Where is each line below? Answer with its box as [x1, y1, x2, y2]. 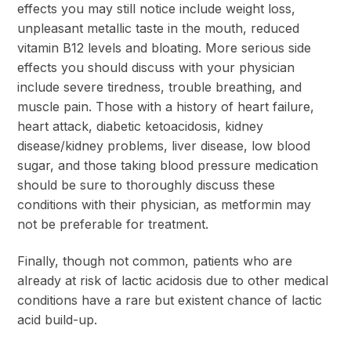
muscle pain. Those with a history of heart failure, [17, 98, 314, 114]
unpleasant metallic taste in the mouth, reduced [17, 20, 299, 36]
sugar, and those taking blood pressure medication [17, 157, 318, 173]
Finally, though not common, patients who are [17, 252, 292, 269]
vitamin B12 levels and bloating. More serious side [17, 39, 311, 56]
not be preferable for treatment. [17, 215, 208, 232]
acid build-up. [17, 311, 101, 327]
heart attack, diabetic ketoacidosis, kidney [17, 118, 263, 134]
